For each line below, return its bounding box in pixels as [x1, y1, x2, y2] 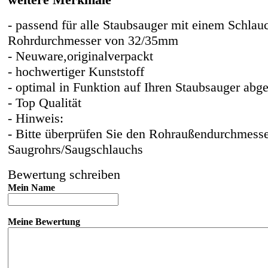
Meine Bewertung [8, 216, 80, 227]
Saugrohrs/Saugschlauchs [8, 141, 143, 157]
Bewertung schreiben [8, 166, 120, 182]
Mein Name [8, 182, 55, 193]
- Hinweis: [8, 110, 63, 126]
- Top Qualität [8, 95, 81, 110]
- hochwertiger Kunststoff [8, 63, 144, 79]
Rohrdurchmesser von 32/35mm [8, 32, 178, 48]
